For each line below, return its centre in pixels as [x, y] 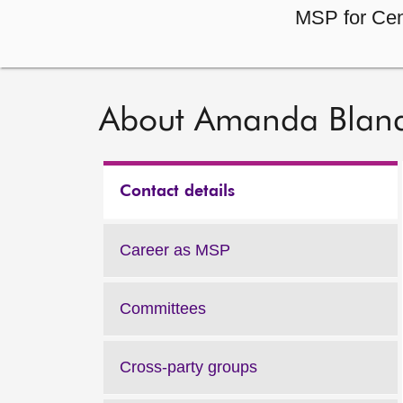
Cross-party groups [188, 367]
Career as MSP [175, 250]
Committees [163, 308]
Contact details [177, 191]
